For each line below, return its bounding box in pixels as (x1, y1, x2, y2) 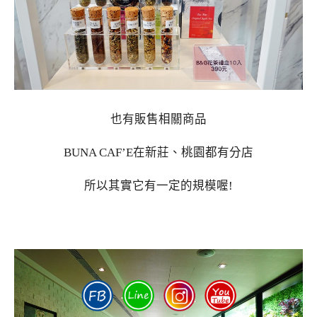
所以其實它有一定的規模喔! (84, 178, 233, 192)
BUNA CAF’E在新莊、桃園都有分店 (64, 146, 253, 159)
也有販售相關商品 (110, 113, 207, 127)
